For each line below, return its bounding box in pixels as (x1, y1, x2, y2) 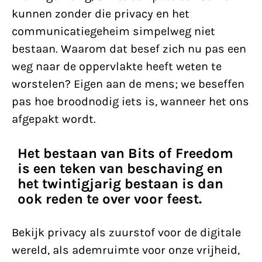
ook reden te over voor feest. (18, 191, 202, 207)
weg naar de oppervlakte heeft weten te (12, 60, 222, 73)
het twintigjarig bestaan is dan (18, 175, 223, 192)
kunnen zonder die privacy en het (12, 7, 189, 20)
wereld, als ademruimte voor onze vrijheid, (12, 243, 240, 257)
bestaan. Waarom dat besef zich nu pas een (12, 42, 246, 56)
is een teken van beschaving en (18, 160, 223, 177)
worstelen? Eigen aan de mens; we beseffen (12, 77, 244, 91)
